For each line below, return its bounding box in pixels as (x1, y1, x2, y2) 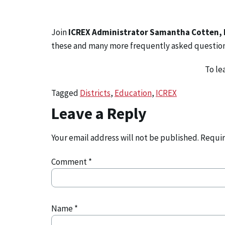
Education (115, 87, 152, 98)
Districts (80, 87, 110, 98)
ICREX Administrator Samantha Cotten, (68, 27, 222, 38)
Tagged (51, 87, 80, 98)
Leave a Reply (51, 103, 147, 124)
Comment (51, 156, 88, 168)
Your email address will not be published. (51, 132, 199, 143)
